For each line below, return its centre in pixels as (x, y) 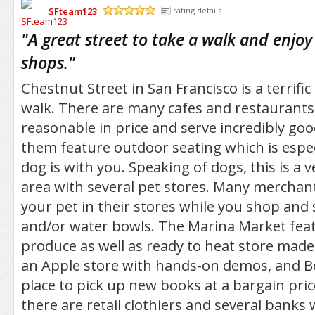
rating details (197, 10)
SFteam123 (72, 11)
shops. (44, 63)
